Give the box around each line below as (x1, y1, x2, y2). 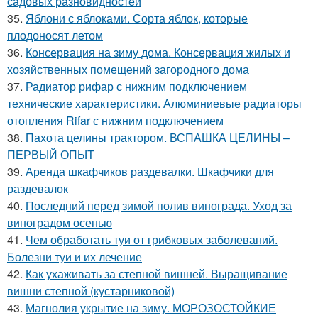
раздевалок (7, 180, 68, 197)
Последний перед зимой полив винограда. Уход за (26, 197, 292, 214)
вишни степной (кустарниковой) (7, 282, 175, 299)
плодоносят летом (7, 26, 103, 43)
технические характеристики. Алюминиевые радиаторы (7, 94, 302, 111)
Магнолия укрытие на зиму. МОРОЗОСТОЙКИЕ (26, 299, 276, 316)
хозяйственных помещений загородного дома (7, 60, 249, 77)
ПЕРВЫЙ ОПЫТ (7, 146, 94, 163)
